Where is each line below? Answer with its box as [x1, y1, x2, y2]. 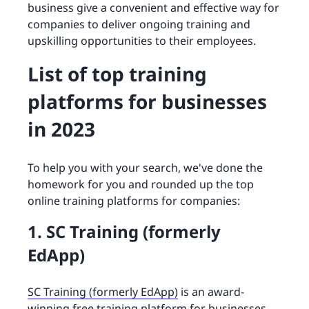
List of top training [28, 60, 207, 87]
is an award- [178, 283, 244, 299]
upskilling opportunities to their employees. [28, 32, 256, 48]
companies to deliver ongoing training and [28, 16, 250, 32]
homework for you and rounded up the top [28, 176, 254, 192]
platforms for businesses [28, 88, 267, 114]
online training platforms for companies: [28, 192, 240, 208]
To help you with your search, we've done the [28, 159, 263, 175]
